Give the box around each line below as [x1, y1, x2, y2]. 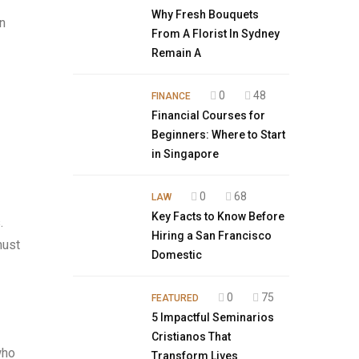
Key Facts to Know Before [151, 210, 284, 223]
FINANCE [151, 91, 191, 102]
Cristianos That [151, 330, 231, 343]
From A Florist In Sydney [151, 27, 280, 40]
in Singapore [151, 147, 219, 160]
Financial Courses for [151, 109, 265, 122]
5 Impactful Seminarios [151, 311, 274, 324]
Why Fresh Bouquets [151, 8, 259, 21]
